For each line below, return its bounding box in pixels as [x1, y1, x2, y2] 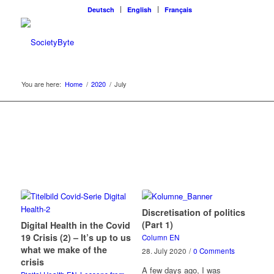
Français [165, 5, 193, 14]
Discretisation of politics [141, 206, 245, 218]
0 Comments [193, 246, 235, 256]
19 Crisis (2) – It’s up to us [20, 231, 131, 243]
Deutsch [87, 5, 115, 14]
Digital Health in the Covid [20, 219, 130, 231]
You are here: [21, 79, 61, 89]
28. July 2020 [141, 246, 187, 256]
